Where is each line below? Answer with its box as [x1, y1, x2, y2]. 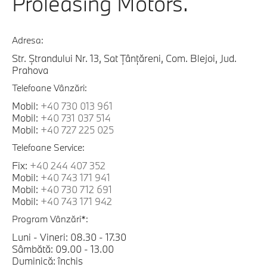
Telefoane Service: [12, 141, 85, 154]
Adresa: [12, 34, 44, 46]
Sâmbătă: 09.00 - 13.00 [12, 243, 114, 256]
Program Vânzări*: [12, 213, 88, 225]
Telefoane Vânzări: [12, 82, 87, 94]
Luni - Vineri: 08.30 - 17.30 [12, 231, 126, 244]
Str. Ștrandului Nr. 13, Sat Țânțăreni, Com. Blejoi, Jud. [12, 52, 237, 65]
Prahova [12, 64, 48, 77]
